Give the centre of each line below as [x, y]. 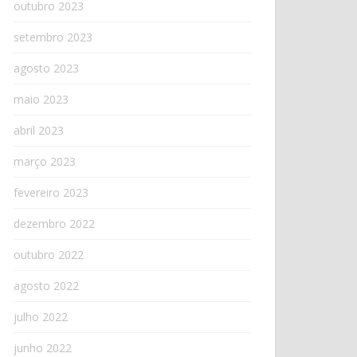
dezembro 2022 [54, 224]
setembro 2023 [53, 37]
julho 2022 [41, 317]
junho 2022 [43, 348]
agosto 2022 [46, 286]
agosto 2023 [46, 68]
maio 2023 [41, 99]
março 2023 [45, 161]
